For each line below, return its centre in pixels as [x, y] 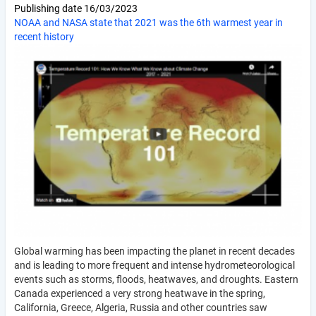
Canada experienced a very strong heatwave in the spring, [140, 294]
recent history [44, 36]
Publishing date [49, 8]
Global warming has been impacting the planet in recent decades [154, 251]
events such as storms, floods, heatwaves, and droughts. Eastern [156, 280]
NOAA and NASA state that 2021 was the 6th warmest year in [148, 22]
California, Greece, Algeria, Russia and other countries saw [141, 308]
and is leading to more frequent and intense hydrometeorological [154, 266]
